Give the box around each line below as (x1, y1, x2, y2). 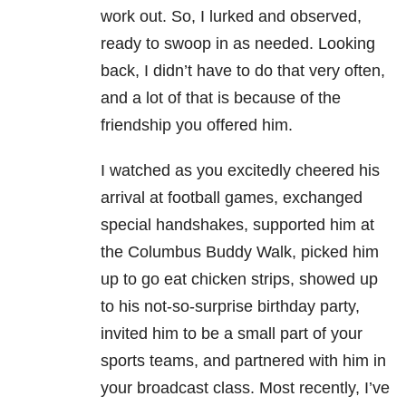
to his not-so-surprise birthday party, (101, 297, 360, 316)
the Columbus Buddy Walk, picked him (101, 243, 379, 262)
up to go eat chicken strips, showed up (101, 270, 378, 289)
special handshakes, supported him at (101, 216, 374, 235)
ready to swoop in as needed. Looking (101, 34, 375, 53)
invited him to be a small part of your (101, 324, 362, 343)
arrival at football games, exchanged (101, 188, 362, 208)
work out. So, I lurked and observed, (101, 7, 362, 26)
